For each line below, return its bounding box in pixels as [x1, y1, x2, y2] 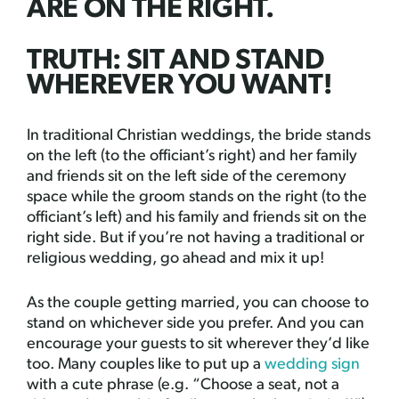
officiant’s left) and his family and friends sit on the [27, 209, 367, 227]
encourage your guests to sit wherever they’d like [27, 336, 370, 354]
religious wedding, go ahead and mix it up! [27, 250, 324, 268]
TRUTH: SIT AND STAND [27, 47, 325, 77]
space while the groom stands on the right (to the [27, 189, 367, 207]
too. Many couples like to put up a [27, 356, 265, 374]
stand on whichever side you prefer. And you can [27, 315, 364, 333]
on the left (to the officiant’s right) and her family [27, 148, 357, 166]
